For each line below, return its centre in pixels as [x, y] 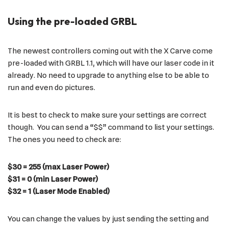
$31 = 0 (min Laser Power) [53, 179]
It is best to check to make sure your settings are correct [107, 115]
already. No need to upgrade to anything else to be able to [108, 75]
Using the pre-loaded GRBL [72, 21]
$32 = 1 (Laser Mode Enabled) [59, 191]
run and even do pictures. [51, 87]
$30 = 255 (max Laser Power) [58, 167]
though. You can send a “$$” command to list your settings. [112, 127]
